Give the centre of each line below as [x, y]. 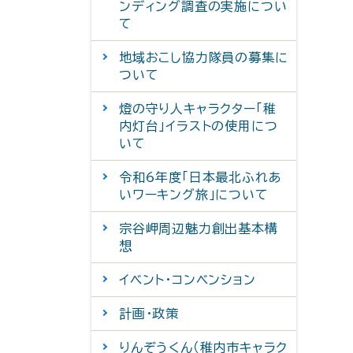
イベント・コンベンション [188, 280]
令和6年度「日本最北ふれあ [201, 177]
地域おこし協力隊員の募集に [204, 58]
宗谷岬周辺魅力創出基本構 [199, 229]
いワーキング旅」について [194, 195]
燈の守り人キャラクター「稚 [198, 109]
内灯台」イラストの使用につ [199, 126]
